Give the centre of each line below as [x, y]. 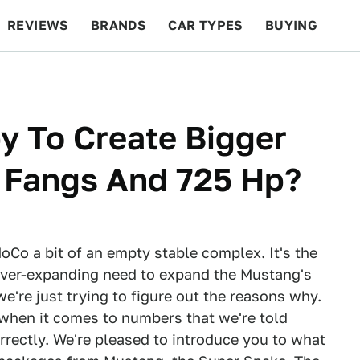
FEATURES [302, 77]
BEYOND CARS [64, 77]
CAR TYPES [206, 25]
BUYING [291, 25]
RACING [160, 77]
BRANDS [119, 25]
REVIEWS [38, 25]
